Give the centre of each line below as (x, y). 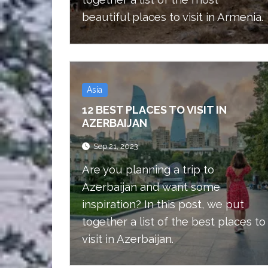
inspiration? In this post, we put (163, 204)
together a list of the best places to (174, 222)
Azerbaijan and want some (151, 187)
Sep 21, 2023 (116, 147)
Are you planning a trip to (148, 170)
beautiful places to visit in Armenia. (173, 17)
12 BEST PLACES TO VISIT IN (154, 110)
